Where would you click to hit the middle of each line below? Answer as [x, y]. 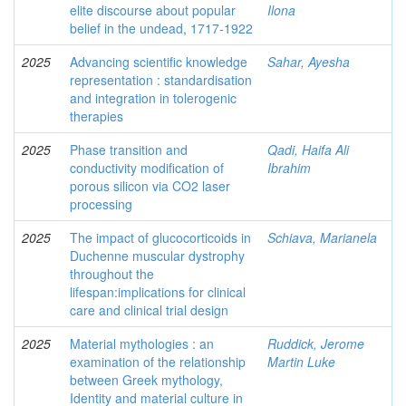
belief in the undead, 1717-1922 [161, 28]
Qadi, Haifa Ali [308, 150]
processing [101, 204]
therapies [97, 116]
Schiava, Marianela [322, 237]
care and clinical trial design [149, 310]
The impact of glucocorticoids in [160, 237]
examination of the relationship [158, 362]
